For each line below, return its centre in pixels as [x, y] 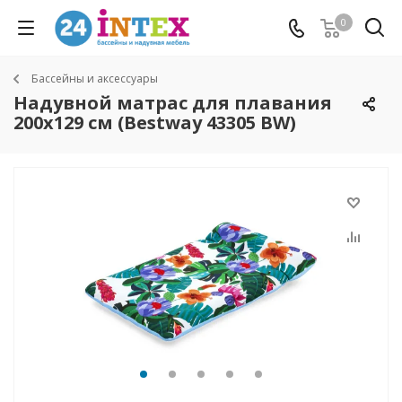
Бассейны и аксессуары [95, 79]
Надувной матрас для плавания [173, 103]
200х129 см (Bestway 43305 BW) [155, 122]
